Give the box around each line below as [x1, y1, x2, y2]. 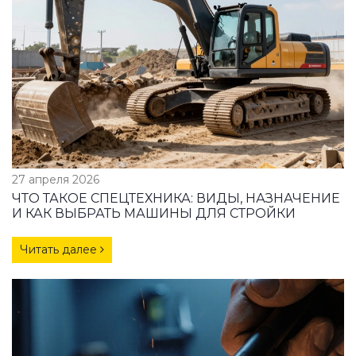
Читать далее [20, 242, 100, 257]
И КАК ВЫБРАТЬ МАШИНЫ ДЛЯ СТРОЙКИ [12, 206, 296, 222]
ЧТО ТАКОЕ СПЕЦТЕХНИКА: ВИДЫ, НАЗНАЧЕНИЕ [12, 191, 340, 207]
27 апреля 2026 [12, 172, 99, 188]
